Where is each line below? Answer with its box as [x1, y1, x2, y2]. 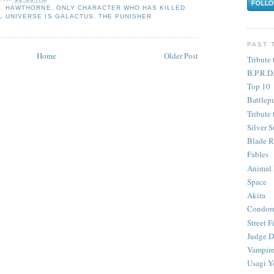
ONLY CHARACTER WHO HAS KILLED [56, 4, 185, 12]
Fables [247, 149, 268, 160]
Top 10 [247, 81, 270, 92]
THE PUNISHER [98, 13, 152, 20]
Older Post [164, 50, 198, 61]
